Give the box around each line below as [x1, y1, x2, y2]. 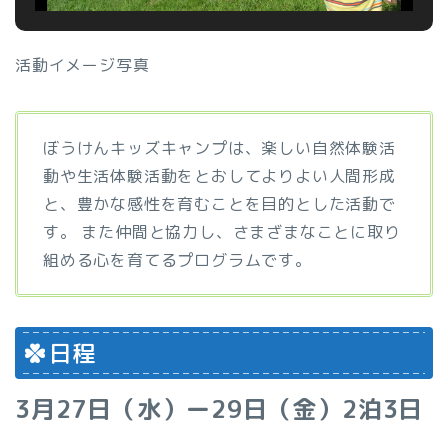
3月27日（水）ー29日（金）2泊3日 [15, 392, 424, 427]
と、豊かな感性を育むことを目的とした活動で [43, 193, 396, 216]
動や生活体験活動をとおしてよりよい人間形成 [43, 165, 396, 188]
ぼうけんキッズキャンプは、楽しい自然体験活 [43, 137, 396, 160]
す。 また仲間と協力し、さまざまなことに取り [43, 221, 401, 244]
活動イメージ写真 [15, 54, 150, 77]
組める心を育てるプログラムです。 [43, 249, 312, 272]
